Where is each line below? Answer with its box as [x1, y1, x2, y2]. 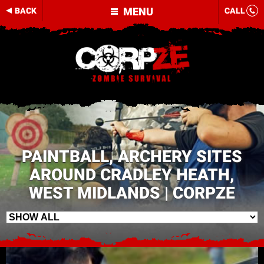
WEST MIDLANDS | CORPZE [29, 183, 235, 203]
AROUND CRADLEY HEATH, [29, 165, 235, 184]
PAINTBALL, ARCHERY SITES [22, 147, 242, 166]
